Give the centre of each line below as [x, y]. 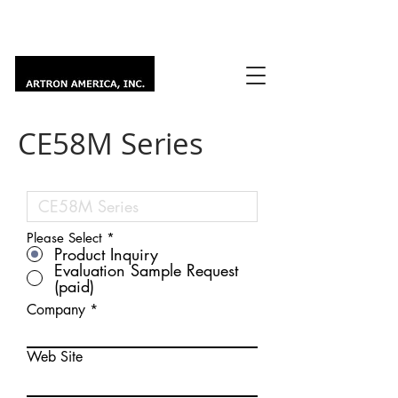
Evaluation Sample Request [146, 270]
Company [56, 310]
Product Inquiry [106, 254]
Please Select [64, 238]
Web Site [55, 357]
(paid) [74, 286]
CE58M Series [111, 143]
